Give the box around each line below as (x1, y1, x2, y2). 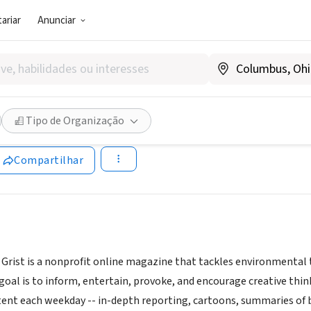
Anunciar (37, 12, 76, 28)
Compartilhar (14, 153, 83, 169)
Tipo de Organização (26, 113, 124, 128)
